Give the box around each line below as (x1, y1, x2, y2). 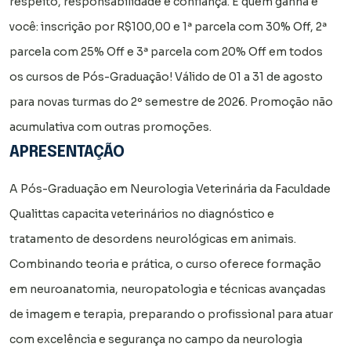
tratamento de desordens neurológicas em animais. (9, 231, 296, 246)
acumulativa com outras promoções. (9, 119, 212, 134)
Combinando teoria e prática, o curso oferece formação (9, 256, 321, 271)
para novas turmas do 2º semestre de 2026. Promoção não (9, 94, 333, 109)
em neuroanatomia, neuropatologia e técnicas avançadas (9, 281, 326, 296)
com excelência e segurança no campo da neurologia (9, 331, 302, 346)
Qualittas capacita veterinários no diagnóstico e (9, 206, 274, 221)
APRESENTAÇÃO (9, 143, 125, 161)
